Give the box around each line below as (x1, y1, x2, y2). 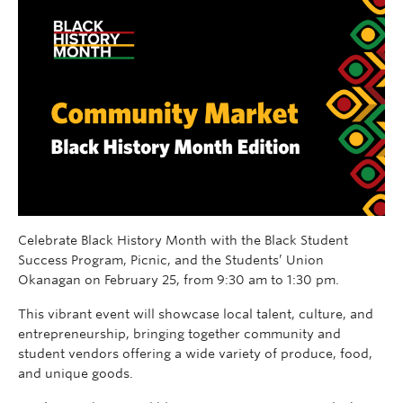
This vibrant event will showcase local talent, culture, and (18, 306, 373, 321)
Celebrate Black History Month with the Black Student (18, 232, 348, 247)
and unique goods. (18, 365, 133, 381)
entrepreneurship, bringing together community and (18, 326, 341, 341)
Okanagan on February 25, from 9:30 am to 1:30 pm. (18, 272, 339, 287)
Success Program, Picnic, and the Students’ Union (18, 252, 324, 267)
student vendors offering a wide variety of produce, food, (18, 345, 372, 361)
